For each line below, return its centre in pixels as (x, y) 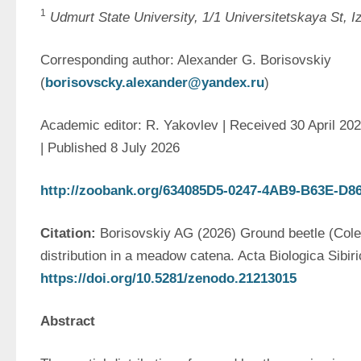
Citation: (70, 234)
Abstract (68, 322)
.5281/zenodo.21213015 (224, 279)
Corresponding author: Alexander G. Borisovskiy (186, 60)
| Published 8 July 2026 (110, 148)
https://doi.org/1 (92, 279)
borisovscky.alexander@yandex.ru (155, 83)
